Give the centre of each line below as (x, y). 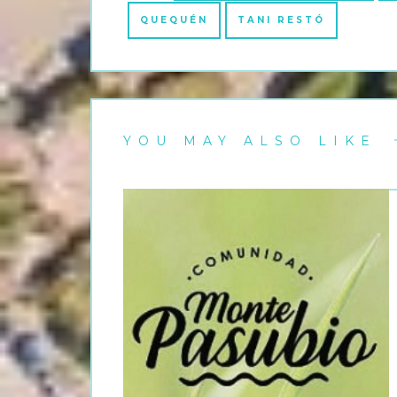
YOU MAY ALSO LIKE (250, 140)
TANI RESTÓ (281, 19)
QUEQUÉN (174, 19)
